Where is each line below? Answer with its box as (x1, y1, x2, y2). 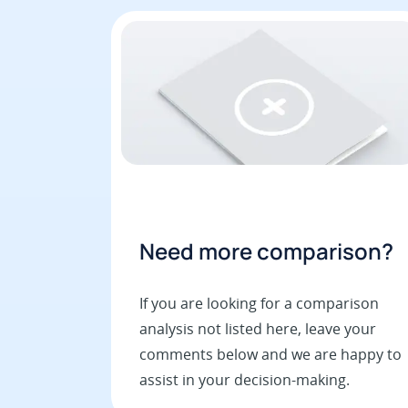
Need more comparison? (139, 235, 393, 266)
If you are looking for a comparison (139, 292, 379, 313)
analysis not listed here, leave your (139, 318, 376, 339)
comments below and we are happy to (139, 343, 402, 364)
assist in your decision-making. (139, 369, 350, 390)
